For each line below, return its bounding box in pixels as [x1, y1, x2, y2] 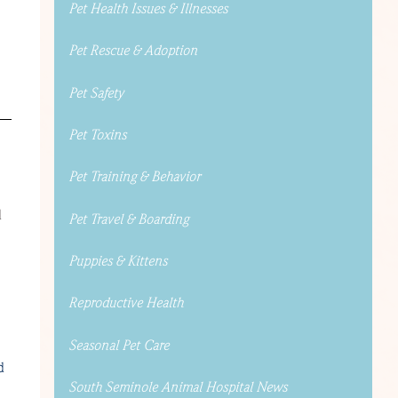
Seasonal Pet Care [68, 336, 169, 354]
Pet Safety [68, 84, 123, 102]
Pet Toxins [68, 126, 126, 144]
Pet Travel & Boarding [68, 210, 188, 228]
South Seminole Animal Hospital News [68, 378, 287, 396]
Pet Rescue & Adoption [68, 42, 197, 60]
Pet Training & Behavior [68, 168, 200, 187]
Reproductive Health [68, 294, 183, 313]
